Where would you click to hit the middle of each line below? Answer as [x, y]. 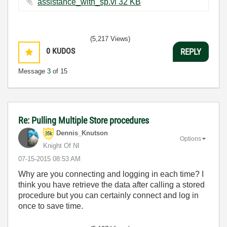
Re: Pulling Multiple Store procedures [84, 120]
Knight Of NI [61, 146]
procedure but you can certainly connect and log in [108, 195]
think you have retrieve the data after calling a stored [111, 185]
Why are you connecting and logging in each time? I [111, 174]
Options [191, 139]
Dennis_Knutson [82, 133]
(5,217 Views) [110, 39]
